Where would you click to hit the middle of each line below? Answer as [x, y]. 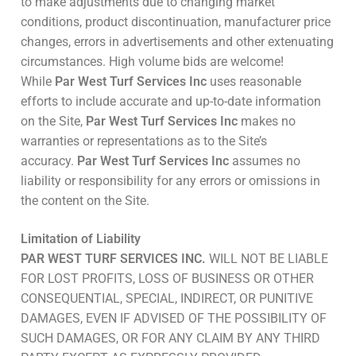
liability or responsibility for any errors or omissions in [170, 181]
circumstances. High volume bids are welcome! [152, 62]
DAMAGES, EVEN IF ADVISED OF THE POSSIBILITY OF [174, 318]
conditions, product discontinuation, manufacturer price [176, 22]
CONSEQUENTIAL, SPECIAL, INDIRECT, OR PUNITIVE [167, 298]
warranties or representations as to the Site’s [144, 141]
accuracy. [49, 161]
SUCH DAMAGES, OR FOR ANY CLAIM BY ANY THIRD [170, 338]
